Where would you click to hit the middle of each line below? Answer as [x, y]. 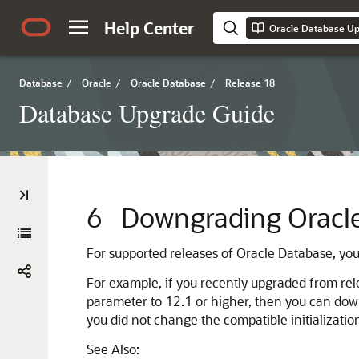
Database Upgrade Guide [147, 113]
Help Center [149, 28]
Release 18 [250, 83]
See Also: [113, 349]
